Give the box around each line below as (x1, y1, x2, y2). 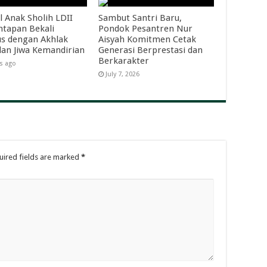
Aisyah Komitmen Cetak (98, 34, 196, 45)
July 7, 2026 (105, 70, 139, 78)
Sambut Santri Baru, (98, 13, 182, 23)
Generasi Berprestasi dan (98, 45, 203, 55)
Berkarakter (98, 55, 149, 66)
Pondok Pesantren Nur (98, 23, 193, 34)
